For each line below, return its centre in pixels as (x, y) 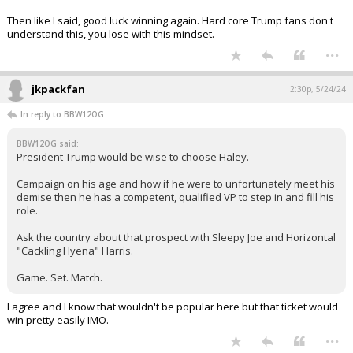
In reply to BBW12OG (62, 114)
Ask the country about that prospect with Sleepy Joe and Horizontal (176, 237)
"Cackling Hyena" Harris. (75, 251)
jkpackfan (58, 89)
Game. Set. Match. (59, 277)
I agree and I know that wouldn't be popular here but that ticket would (173, 307)
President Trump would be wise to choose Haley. (133, 157)
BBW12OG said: (48, 143)
